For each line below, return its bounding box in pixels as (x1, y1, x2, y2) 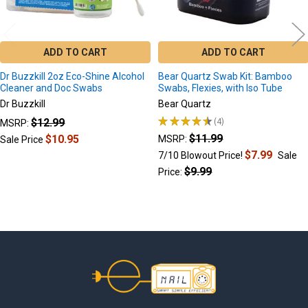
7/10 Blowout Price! (158, 150, 245, 162)
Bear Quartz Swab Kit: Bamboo (158, 71, 293, 82)
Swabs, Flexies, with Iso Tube (158, 82, 283, 94)
